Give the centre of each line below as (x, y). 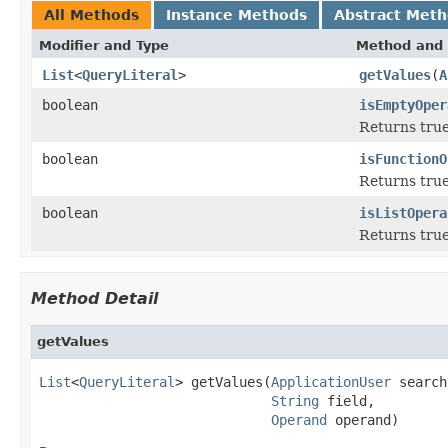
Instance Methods (236, 14)
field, (347, 400)
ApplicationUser (331, 381)
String (295, 400)
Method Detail (94, 298)
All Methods (91, 14)
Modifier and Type (104, 45)
